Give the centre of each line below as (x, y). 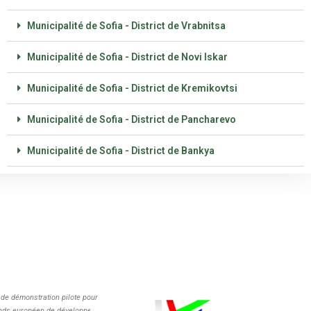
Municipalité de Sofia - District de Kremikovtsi (132, 88)
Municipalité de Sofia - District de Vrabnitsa (126, 26)
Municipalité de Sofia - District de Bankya (120, 151)
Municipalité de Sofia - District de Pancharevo (131, 119)
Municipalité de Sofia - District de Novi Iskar (127, 57)
